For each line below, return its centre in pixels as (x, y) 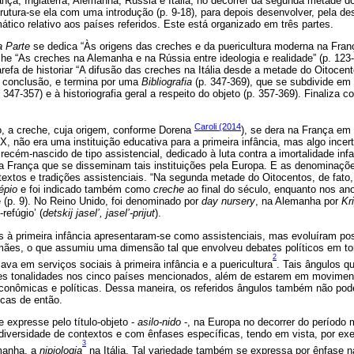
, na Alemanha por (298, 201)
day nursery (228, 201)
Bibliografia (167, 81)
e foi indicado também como (85, 190)
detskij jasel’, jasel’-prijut (99, 213)
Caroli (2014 (218, 126)
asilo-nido (159, 322)
